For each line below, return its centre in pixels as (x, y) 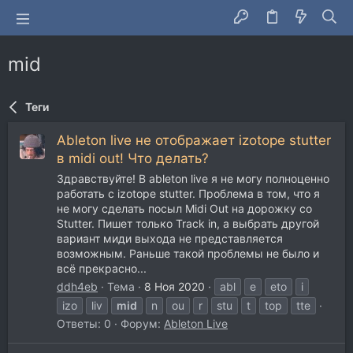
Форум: (142, 324)
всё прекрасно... (102, 268)
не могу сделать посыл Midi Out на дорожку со (184, 208)
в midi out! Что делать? (133, 159)
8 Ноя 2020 (175, 287)
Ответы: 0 (84, 324)
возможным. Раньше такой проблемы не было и (188, 253)
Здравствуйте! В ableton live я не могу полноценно (193, 178)
